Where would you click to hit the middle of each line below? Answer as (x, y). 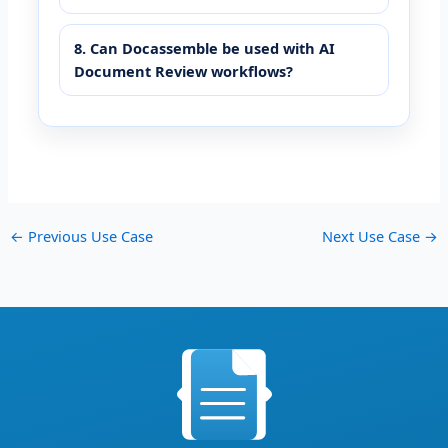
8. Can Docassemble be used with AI (205, 47)
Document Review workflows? (184, 70)
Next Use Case (373, 236)
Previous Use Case (88, 236)
